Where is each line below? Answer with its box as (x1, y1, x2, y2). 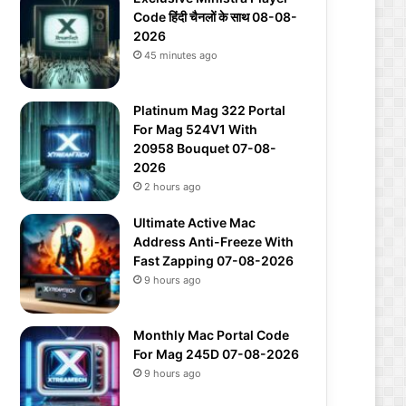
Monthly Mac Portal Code (133, 327, 289, 343)
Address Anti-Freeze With (133, 234, 294, 249)
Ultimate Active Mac (133, 215, 256, 230)
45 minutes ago (144, 49, 217, 62)
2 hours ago (144, 180, 201, 193)
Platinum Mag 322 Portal (133, 102, 285, 118)
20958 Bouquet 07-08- (133, 140, 276, 156)
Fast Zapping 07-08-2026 (133, 253, 294, 268)
